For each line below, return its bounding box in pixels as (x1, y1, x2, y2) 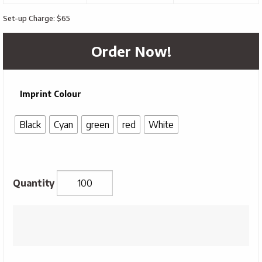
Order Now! (91, 42, 171, 60)
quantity (12, 236, 43, 247)
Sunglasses (12, 222, 51, 232)
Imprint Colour (20, 89, 81, 99)
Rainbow (12, 207, 44, 218)
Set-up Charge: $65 (3, 13, 70, 23)
